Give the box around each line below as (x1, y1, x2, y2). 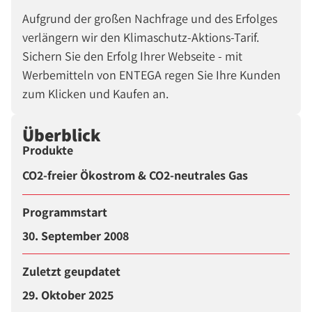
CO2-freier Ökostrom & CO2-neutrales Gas (22, 167, 248, 184)
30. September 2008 (22, 227, 129, 244)
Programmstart (22, 203, 107, 220)
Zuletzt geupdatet (22, 263, 120, 280)
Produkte (22, 141, 73, 158)
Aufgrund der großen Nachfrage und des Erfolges (22, 10, 277, 26)
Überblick (22, 123, 101, 146)
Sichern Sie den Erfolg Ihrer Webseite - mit (22, 47, 242, 64)
